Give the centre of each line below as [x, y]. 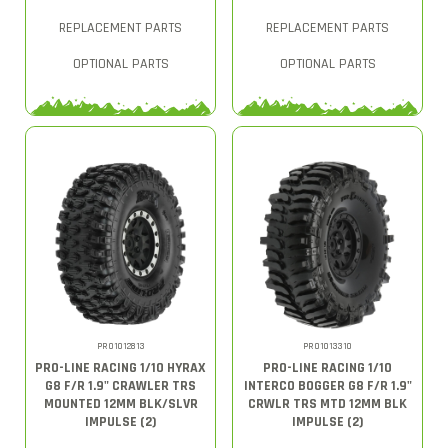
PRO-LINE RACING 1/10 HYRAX [120, 368]
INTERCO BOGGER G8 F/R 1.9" [327, 386]
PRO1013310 [327, 346]
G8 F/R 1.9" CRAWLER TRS [120, 386]
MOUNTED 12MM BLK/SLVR [120, 404]
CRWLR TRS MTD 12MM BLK [327, 404]
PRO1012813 [120, 346]
